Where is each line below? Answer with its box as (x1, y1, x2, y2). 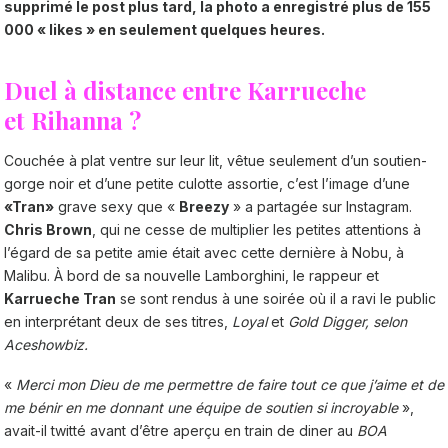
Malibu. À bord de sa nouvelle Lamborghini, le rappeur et (4, 266, 379, 284)
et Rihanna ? (4, 103, 141, 136)
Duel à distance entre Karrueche (4, 73, 366, 106)
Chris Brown (4, 220, 92, 238)
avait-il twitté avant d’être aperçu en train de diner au (4, 421, 357, 439)
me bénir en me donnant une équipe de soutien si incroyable (4, 398, 402, 416)
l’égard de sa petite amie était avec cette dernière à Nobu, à (4, 243, 404, 261)
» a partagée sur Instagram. (229, 197, 412, 215)
